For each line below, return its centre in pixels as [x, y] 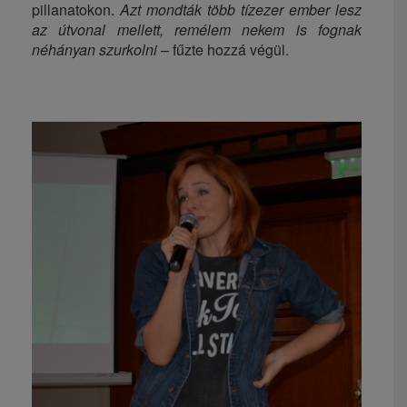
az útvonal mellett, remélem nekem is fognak [197, 29]
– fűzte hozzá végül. [223, 49]
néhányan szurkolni [94, 49]
